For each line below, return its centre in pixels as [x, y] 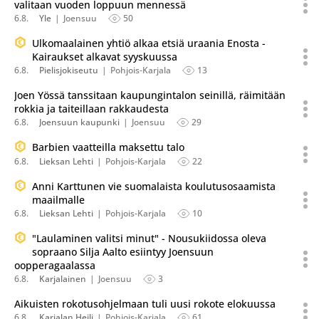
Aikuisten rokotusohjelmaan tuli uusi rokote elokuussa [145, 304]
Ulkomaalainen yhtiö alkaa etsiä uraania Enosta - [149, 43]
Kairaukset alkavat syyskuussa [105, 57]
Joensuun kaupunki [79, 122]
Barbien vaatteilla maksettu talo [108, 147]
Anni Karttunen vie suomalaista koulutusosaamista [154, 186]
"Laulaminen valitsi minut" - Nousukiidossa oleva [149, 238]
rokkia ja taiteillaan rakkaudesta [91, 109]
